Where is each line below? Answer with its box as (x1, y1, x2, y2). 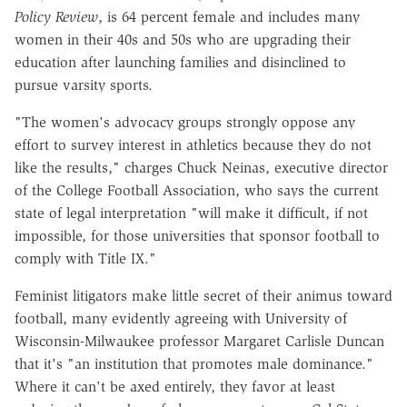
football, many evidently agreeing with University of (15, 309, 347, 327)
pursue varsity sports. (15, 75, 153, 94)
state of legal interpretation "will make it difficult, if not (15, 203, 368, 222)
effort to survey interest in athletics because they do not (15, 135, 372, 154)
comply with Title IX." (15, 249, 156, 267)
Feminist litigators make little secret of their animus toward (15, 286, 392, 304)
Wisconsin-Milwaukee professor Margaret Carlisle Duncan (15, 332, 384, 350)
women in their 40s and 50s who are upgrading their (15, 30, 351, 48)
